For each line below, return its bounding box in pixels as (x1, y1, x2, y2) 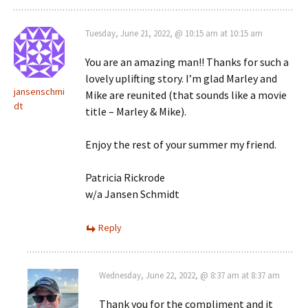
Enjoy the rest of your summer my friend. (85, 137, 276, 151)
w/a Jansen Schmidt (85, 186, 179, 201)
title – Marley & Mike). (85, 104, 186, 118)
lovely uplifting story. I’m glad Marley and (85, 71, 277, 85)
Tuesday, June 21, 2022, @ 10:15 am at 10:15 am (85, 27, 263, 39)
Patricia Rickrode (85, 170, 165, 184)
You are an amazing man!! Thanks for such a (85, 54, 289, 69)
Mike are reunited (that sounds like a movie (85, 87, 287, 102)
